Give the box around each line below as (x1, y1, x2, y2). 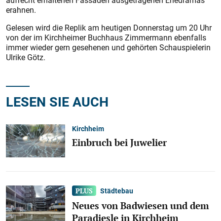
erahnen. (6, 4, 36, 15)
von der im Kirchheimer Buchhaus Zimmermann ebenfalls (6, 32, 206, 43)
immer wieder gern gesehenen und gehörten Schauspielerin (6, 42, 211, 53)
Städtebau (100, 186, 134, 196)
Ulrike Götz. (6, 52, 45, 63)
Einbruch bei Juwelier (72, 136, 167, 149)
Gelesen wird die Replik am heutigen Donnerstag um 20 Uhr (6, 22, 212, 33)
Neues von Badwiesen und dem (72, 199, 209, 212)
